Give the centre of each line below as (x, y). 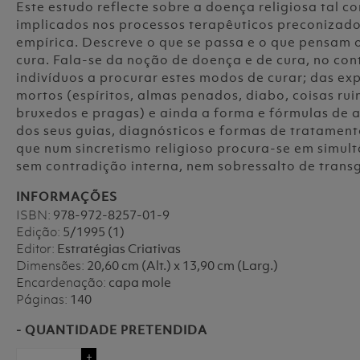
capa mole (139, 282)
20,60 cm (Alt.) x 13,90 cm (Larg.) (181, 265)
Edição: (38, 231)
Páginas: (42, 299)
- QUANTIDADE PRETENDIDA (112, 329)
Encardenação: (61, 282)
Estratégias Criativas (118, 248)
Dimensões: (50, 265)
